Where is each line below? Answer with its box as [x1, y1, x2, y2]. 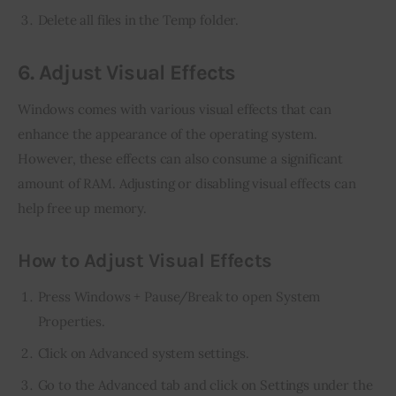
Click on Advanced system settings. [37, 345, 249, 362]
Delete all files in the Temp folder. [37, 11, 240, 29]
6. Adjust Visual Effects [18, 59, 236, 85]
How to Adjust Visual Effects [18, 248, 272, 272]
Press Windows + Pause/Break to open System [37, 287, 321, 305]
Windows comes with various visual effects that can [18, 101, 335, 118]
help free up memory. [18, 200, 147, 217]
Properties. [37, 312, 105, 330]
